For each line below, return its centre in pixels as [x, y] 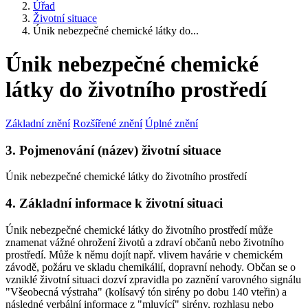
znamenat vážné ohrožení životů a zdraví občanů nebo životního [145, 242]
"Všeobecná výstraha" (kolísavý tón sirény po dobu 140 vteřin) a [146, 291]
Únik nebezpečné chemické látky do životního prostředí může [139, 230]
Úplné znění [172, 123]
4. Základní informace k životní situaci [114, 203]
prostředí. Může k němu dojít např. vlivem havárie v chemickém [144, 254]
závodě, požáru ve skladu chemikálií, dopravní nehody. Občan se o [151, 267]
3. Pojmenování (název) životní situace [113, 150]
